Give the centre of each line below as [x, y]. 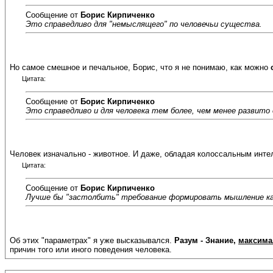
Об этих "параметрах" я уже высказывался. [92, 241]
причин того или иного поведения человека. [91, 250]
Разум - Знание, [206, 241]
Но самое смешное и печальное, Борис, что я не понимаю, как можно [140, 68]
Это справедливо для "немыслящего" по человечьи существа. [144, 24]
